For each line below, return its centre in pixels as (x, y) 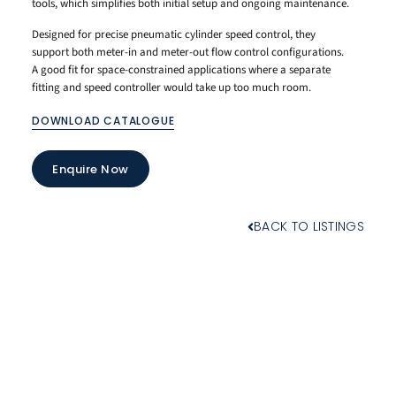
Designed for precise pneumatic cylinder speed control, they (174, 34)
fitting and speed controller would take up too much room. (171, 87)
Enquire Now (91, 169)
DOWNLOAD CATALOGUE (103, 121)
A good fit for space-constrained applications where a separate (181, 69)
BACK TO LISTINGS (309, 227)
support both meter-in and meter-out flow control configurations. (188, 52)
